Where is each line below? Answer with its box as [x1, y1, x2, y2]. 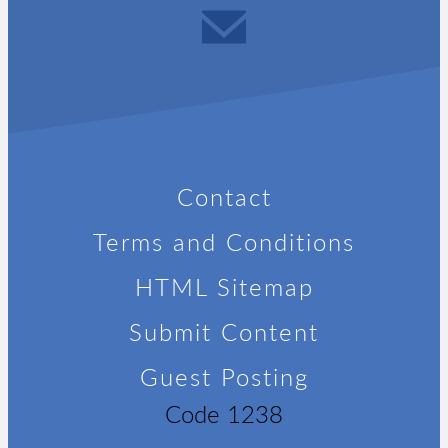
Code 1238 [165, 399, 283, 428]
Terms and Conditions [93, 227, 355, 256]
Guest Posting [139, 362, 309, 391]
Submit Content [129, 317, 319, 346]
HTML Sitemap [134, 272, 314, 301]
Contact [176, 182, 272, 211]
